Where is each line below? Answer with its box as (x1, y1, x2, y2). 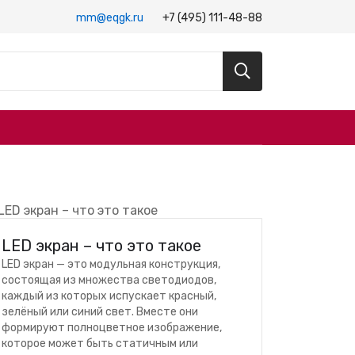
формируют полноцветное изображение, (2, 321, 222, 334)
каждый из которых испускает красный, (2, 289, 216, 303)
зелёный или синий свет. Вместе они (2, 305, 198, 319)
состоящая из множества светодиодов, (2, 273, 216, 287)
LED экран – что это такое (2, 236, 201, 255)
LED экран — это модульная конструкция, (2, 258, 220, 271)
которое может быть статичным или (2, 337, 198, 350)
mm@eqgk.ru (76, 10, 143, 25)
